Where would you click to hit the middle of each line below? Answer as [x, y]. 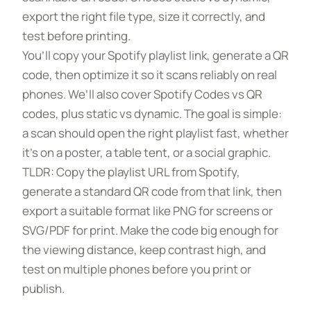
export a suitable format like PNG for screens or [148, 211]
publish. [43, 288]
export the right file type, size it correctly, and [144, 16]
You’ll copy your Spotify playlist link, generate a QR [155, 55]
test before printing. [76, 36]
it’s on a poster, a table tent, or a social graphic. [146, 152]
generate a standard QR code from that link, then [152, 191]
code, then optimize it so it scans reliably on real [150, 75]
